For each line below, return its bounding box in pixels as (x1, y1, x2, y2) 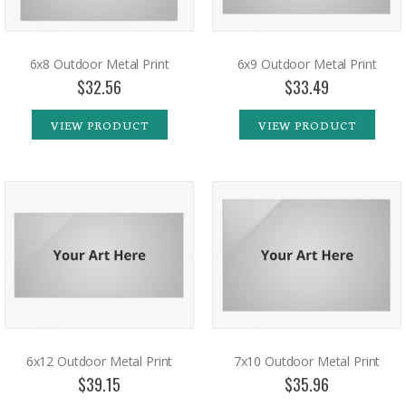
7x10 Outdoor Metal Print (233, 352, 381, 370)
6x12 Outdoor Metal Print (25, 352, 173, 370)
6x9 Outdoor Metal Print (237, 54, 377, 72)
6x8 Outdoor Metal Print (29, 54, 169, 72)
